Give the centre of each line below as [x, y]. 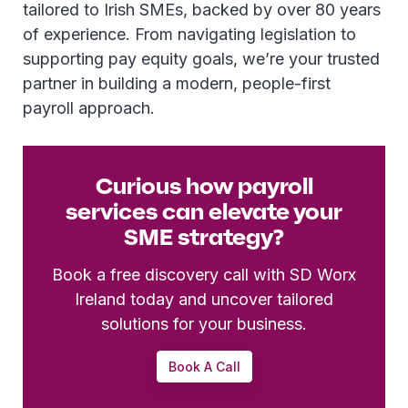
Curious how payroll [204, 186]
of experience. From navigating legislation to [189, 34]
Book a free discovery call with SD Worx [204, 275]
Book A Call [204, 367]
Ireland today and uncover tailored [204, 299]
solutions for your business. [204, 324]
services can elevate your [204, 211]
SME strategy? [204, 237]
